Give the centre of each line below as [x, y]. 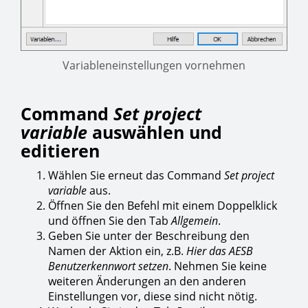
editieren [60, 151]
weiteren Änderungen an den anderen [147, 282]
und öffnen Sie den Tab [110, 221]
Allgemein [195, 221]
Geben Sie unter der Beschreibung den [149, 236]
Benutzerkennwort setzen [108, 266]
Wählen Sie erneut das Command [136, 176]
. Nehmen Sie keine [218, 266]
